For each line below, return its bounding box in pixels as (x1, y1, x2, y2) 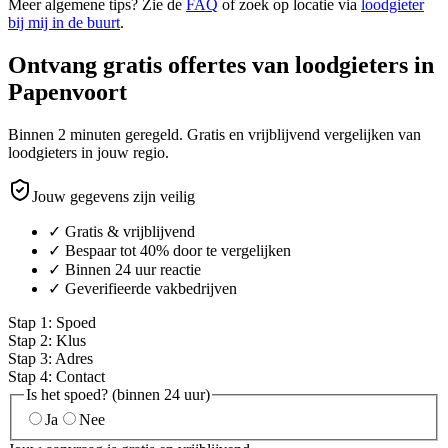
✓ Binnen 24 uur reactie (48, 260, 201, 278)
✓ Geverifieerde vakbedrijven (48, 279, 237, 297)
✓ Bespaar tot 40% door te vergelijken (48, 241, 291, 259)
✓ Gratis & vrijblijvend (48, 222, 195, 240)
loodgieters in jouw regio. (8, 143, 169, 161)
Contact (56, 367, 105, 385)
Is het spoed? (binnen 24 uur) (26, 385, 210, 403)
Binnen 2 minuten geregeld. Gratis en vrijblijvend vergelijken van (8, 125, 421, 143)
